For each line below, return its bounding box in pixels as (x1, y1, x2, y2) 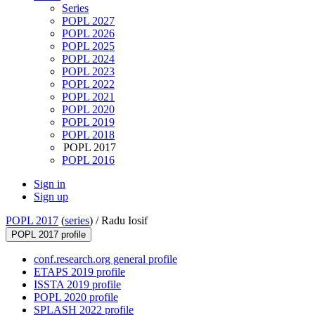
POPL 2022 (62, 78, 115, 91)
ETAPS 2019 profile (34, 266, 125, 278)
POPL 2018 (62, 129, 115, 141)
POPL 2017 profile (11, 229, 86, 240)
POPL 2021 (62, 91, 115, 103)
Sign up (34, 191, 68, 203)
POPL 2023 (62, 65, 115, 78)
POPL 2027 (62, 15, 115, 27)
